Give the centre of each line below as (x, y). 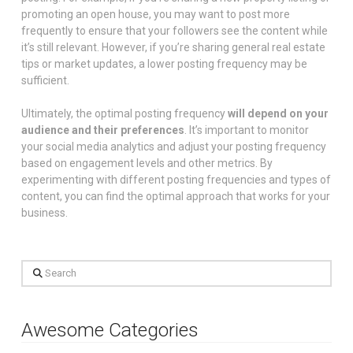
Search (38, 268)
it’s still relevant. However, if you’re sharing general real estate (173, 47)
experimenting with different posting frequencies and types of (176, 179)
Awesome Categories (110, 330)
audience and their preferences (102, 130)
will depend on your (278, 113)
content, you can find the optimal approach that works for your (175, 196)
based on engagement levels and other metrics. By (147, 163)
